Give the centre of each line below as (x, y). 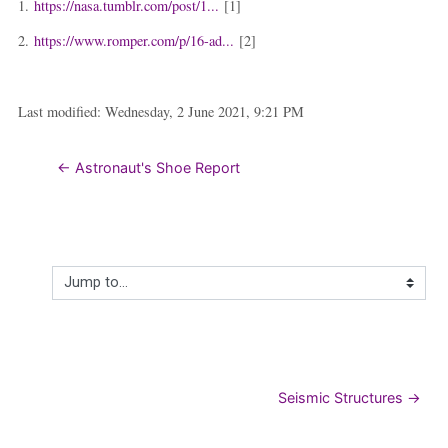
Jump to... (85, 292)
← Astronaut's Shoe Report (148, 167)
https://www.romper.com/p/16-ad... (133, 40)
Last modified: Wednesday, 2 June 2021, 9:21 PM (160, 111)
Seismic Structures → (350, 398)
